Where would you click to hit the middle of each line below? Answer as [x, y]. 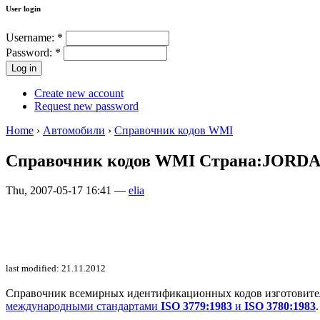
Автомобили [74, 130]
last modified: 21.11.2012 [56, 269]
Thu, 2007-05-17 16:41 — [67, 191]
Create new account [79, 93]
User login [23, 8]
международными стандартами [83, 306]
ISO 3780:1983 [280, 306]
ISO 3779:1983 [196, 306]
